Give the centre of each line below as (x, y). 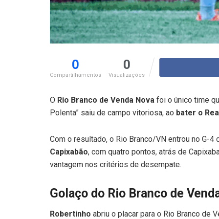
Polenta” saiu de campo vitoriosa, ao (113, 112)
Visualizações (127, 75)
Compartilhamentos (76, 75)
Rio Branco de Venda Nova (106, 100)
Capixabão (69, 152)
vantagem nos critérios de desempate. (116, 164)
